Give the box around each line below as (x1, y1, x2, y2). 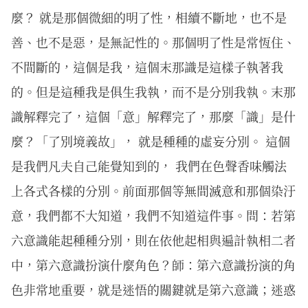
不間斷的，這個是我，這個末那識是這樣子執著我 (11, 58, 283, 76)
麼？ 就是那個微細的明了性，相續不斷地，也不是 (11, 8, 287, 27)
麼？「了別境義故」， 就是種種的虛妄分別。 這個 (11, 132, 290, 151)
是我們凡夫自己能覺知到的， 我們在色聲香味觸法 (11, 157, 287, 175)
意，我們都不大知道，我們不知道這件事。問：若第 (11, 206, 296, 225)
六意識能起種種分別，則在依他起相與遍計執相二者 (11, 231, 296, 250)
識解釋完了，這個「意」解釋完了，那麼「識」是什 (11, 107, 296, 126)
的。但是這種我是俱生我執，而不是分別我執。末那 (11, 82, 296, 101)
